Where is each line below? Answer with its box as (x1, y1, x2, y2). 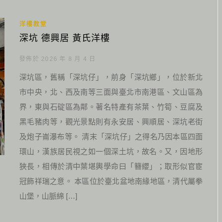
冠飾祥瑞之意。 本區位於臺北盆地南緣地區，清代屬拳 (19, 177, 203, 185)
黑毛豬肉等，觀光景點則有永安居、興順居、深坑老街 (19, 117, 203, 126)
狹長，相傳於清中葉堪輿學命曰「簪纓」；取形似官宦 (19, 162, 203, 170)
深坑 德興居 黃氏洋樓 (19, 33, 110, 43)
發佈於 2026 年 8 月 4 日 (19, 55, 96, 62)
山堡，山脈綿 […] (19, 192, 77, 200)
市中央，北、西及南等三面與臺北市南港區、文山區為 (19, 88, 203, 96)
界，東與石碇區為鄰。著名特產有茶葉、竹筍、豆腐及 (19, 103, 203, 111)
